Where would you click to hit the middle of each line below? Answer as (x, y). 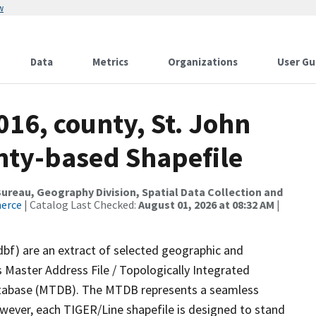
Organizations (203, 62)
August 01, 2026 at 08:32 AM (206, 205)
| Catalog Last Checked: (80, 205)
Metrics (110, 62)
